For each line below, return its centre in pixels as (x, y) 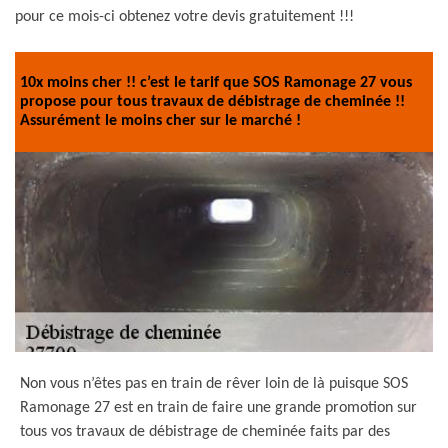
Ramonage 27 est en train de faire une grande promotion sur (218, 408)
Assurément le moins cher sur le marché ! (160, 120)
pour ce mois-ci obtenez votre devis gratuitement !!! (184, 17)
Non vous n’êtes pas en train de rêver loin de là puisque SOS (214, 384)
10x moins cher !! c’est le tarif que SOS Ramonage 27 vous (216, 82)
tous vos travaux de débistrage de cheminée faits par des (205, 432)
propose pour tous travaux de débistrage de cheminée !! (212, 101)
